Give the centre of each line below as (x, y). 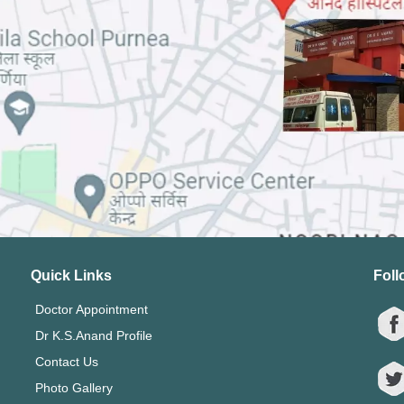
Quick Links (71, 276)
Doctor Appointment (92, 310)
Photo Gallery (74, 388)
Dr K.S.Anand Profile (94, 336)
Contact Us (67, 362)
